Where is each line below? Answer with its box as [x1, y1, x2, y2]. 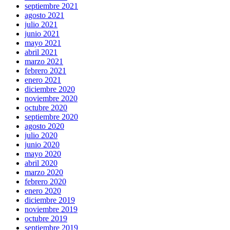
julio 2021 [25, 20, 57, 29]
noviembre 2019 [25, 205, 78, 214]
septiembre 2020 [25, 112, 78, 122]
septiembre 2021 [25, 2, 78, 11]
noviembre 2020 [25, 94, 78, 103]
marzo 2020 [25, 168, 63, 177]
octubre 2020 [25, 103, 67, 112]
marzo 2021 [25, 57, 63, 66]
